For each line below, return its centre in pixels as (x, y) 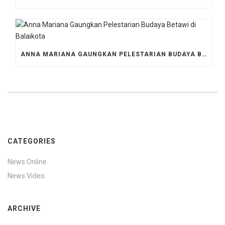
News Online (27, 161)
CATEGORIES (32, 141)
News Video (26, 176)
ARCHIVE (24, 208)
